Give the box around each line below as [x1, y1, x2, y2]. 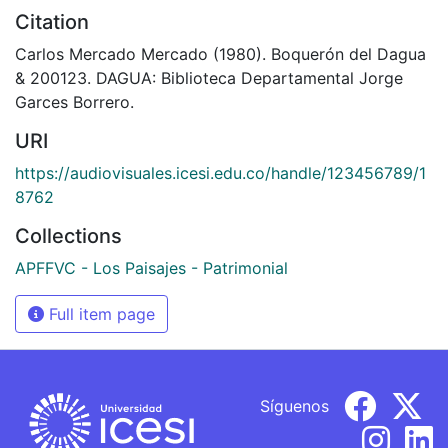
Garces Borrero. [15, 91, 134, 112]
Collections [15, 223, 122, 248]
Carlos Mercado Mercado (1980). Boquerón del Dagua [15, 43, 426, 64]
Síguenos [260, 395, 329, 416]
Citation [15, 9, 89, 34]
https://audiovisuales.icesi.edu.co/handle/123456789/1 [15, 162, 426, 183]
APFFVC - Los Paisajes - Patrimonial [15, 257, 288, 278]
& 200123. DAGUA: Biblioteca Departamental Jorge [15, 67, 403, 88]
